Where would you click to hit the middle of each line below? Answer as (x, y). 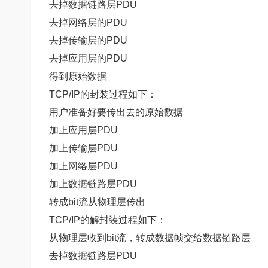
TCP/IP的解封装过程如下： (108, 220)
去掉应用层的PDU (88, 58)
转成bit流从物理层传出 (97, 202)
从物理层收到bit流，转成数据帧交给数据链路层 (150, 237)
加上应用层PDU (83, 130)
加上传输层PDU (83, 148)
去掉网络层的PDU (88, 22)
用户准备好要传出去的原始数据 (116, 112)
